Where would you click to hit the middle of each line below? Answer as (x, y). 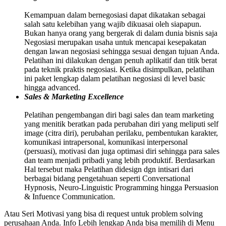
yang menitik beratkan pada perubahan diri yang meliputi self (121, 124)
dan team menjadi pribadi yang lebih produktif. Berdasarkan (120, 160)
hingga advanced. (52, 87)
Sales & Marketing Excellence (74, 96)
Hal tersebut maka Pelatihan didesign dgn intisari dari (109, 169)
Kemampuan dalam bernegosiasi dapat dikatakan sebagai (115, 15)
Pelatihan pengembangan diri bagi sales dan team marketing (119, 115)
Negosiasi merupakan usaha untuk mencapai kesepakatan (115, 42)
